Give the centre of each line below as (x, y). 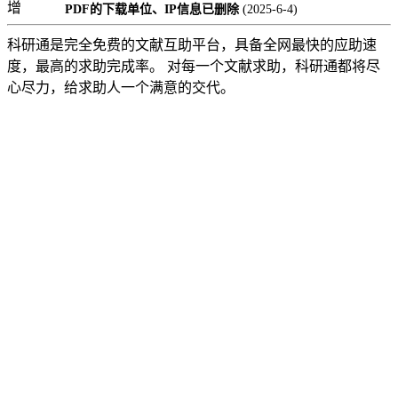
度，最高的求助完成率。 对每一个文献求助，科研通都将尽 (194, 66)
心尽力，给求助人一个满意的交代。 (121, 88)
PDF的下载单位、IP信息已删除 (150, 9)
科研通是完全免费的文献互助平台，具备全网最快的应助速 (192, 45)
